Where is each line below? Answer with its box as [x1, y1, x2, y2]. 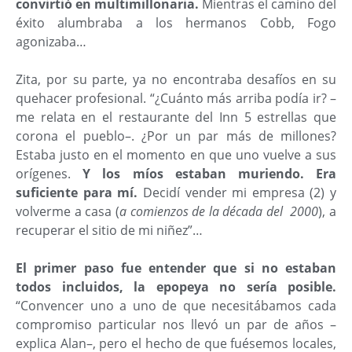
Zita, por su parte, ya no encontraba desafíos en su [16, 70, 336, 88]
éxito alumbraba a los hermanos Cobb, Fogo [16, 13, 336, 31]
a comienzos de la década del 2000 [119, 202, 319, 220]
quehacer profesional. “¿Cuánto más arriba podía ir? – [16, 89, 336, 107]
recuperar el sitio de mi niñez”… [16, 221, 203, 239]
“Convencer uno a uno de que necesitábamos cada [16, 296, 336, 314]
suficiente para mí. [16, 183, 138, 201]
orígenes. [16, 164, 83, 182]
